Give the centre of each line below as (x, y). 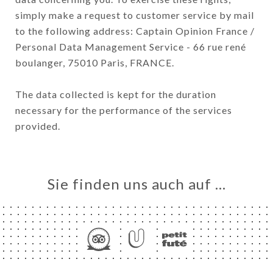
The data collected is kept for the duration (116, 94)
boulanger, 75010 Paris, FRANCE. (95, 62)
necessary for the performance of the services (124, 110)
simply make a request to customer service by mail (135, 15)
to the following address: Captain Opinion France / (135, 30)
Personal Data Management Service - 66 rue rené (131, 46)
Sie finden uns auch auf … (136, 184)
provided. (38, 126)
